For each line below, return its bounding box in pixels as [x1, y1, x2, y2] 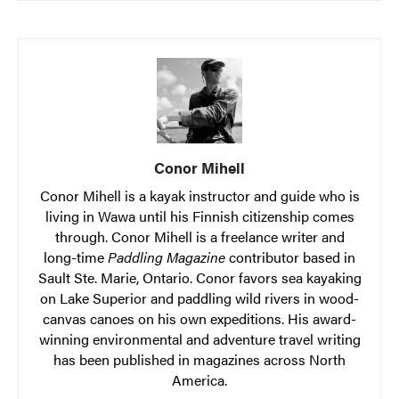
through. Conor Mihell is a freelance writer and [54, 226, 345, 247]
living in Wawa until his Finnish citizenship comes [45, 206, 354, 226]
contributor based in [225, 247, 355, 267]
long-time [44, 247, 108, 267]
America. [172, 370, 227, 390]
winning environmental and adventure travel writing [38, 329, 361, 349]
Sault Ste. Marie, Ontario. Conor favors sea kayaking [37, 267, 362, 288]
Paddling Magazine [108, 247, 225, 267]
